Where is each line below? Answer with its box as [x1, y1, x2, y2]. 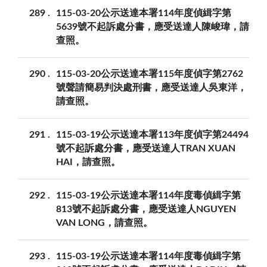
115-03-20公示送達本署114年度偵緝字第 [56, 8, 231, 18]
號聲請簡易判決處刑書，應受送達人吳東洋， [56, 83, 247, 93]
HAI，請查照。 [56, 157, 120, 167]
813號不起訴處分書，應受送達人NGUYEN [56, 204, 236, 215]
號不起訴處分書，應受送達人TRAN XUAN [56, 144, 235, 154]
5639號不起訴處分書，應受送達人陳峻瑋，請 [56, 22, 249, 32]
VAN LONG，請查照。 [56, 218, 153, 228]
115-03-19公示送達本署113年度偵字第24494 [56, 130, 249, 140]
